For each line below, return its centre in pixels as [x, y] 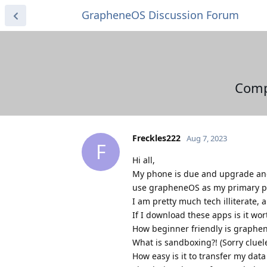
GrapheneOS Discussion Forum [160, 15]
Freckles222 [156, 138]
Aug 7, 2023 [207, 138]
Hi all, [144, 160]
